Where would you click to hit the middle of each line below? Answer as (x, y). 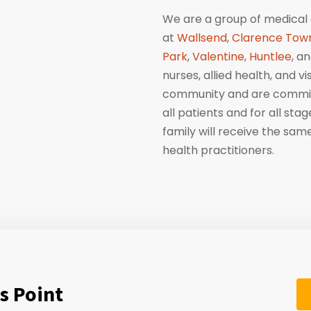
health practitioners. (218, 150)
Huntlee (270, 57)
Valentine (218, 57)
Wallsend (202, 38)
